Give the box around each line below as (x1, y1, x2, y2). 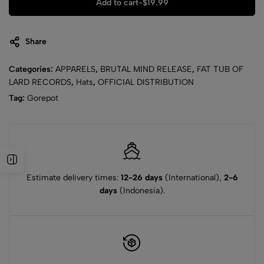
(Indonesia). (117, 186, 165, 196)
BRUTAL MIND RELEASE (100, 64, 192, 74)
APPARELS (55, 64, 95, 74)
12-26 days (120, 173, 163, 183)
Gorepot (27, 93, 58, 103)
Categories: (9, 64, 55, 74)
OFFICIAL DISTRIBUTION (98, 77, 194, 87)
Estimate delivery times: (26, 173, 121, 183)
